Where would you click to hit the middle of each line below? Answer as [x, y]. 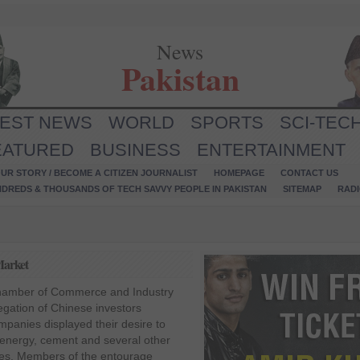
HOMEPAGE [239, 173]
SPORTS [227, 123]
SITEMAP [302, 189]
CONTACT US [309, 173]
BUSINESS [135, 150]
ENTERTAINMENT [271, 150]
